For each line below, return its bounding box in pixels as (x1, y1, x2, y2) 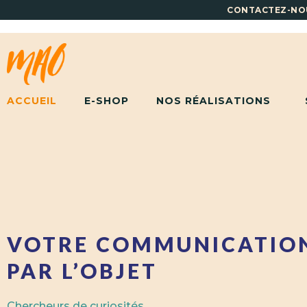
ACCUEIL (7, 95, 57, 107)
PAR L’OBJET (7, 258, 158, 284)
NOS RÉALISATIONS (156, 95, 271, 107)
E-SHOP (84, 95, 129, 107)
